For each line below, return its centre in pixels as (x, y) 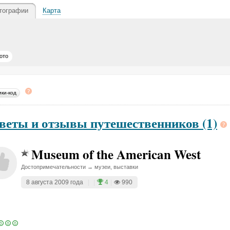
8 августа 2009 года (55, 182)
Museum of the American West (116, 154)
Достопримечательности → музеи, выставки (80, 167)
